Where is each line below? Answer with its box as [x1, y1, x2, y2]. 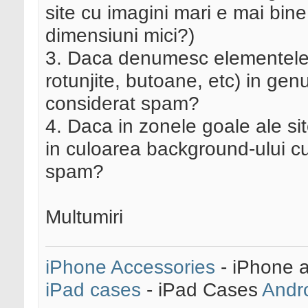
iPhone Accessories [45, 256, 215, 278]
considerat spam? [45, 92, 199, 115]
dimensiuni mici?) [45, 24, 195, 47]
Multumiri [45, 206, 123, 228]
